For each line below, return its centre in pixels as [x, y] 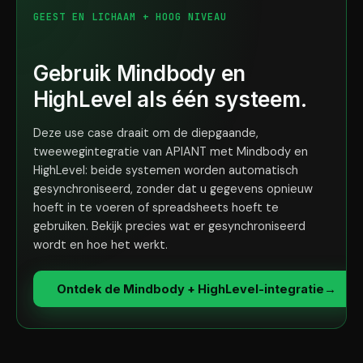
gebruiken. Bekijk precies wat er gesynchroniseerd [169, 226]
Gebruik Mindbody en [140, 73]
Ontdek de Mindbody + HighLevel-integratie [190, 289]
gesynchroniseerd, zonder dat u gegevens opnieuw [173, 189]
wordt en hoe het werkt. [100, 245]
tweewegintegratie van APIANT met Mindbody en [171, 152]
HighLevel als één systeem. [170, 99]
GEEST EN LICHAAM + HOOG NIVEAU [130, 17]
